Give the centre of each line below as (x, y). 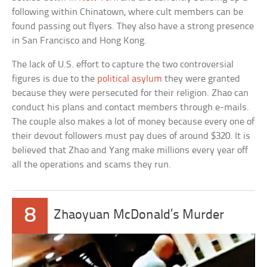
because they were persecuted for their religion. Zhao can (131, 94)
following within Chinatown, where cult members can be (128, 13)
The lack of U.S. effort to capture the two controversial (123, 65)
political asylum (130, 79)
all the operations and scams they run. (92, 165)
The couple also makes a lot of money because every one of (133, 122)
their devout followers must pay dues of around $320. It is (131, 136)
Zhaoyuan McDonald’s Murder (139, 216)
